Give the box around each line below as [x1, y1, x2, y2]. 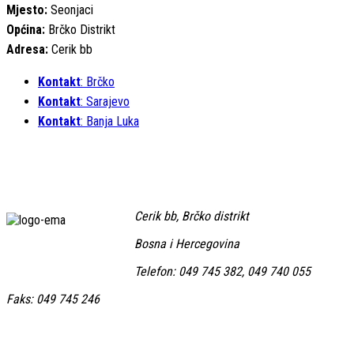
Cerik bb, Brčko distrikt [134, 208, 249, 224]
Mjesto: [6, 2, 47, 17]
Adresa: [6, 41, 48, 57]
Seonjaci [47, 2, 93, 17]
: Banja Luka [81, 113, 139, 129]
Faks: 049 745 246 [6, 291, 100, 307]
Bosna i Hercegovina [134, 235, 239, 251]
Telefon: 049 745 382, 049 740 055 [134, 263, 311, 279]
